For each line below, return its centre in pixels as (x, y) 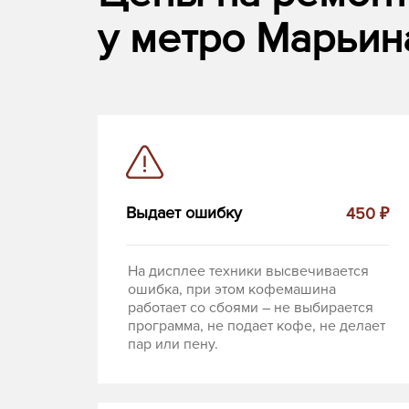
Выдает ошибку (184, 213)
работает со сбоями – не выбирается (251, 308)
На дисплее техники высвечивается (248, 272)
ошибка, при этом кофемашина (232, 290)
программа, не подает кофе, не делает (257, 326)
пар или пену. (173, 345)
